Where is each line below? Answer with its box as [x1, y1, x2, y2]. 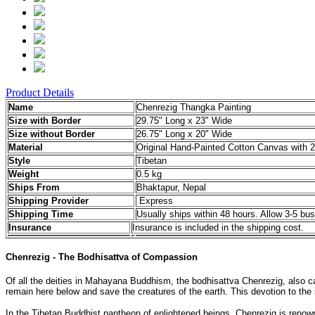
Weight [8, 169, 39, 180]
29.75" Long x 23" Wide [136, 115, 232, 127]
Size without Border [8, 129, 95, 140]
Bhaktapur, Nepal [136, 182, 206, 193]
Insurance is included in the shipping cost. [132, 222, 304, 233]
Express [136, 195, 173, 207]
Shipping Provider [8, 195, 89, 207]
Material [8, 142, 43, 153]
